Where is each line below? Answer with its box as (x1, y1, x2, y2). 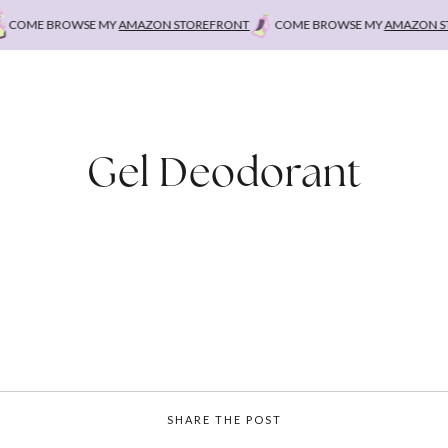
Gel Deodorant (86, 145, 362, 198)
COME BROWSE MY (255, 17, 366, 32)
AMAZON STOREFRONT (99, 17, 231, 32)
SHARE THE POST (166, 412, 282, 426)
